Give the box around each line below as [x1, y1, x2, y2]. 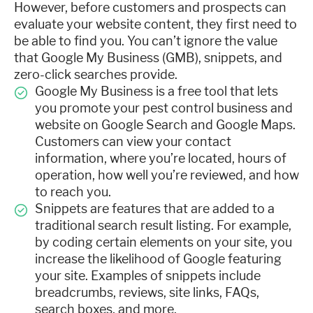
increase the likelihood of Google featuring [35, 252, 282, 266]
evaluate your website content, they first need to [14, 17, 297, 31]
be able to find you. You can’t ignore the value [14, 34, 277, 48]
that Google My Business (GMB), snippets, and [14, 50, 282, 65]
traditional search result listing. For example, [35, 218, 291, 233]
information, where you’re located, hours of [35, 151, 286, 166]
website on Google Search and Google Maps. [35, 117, 296, 132]
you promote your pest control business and [35, 101, 293, 115]
